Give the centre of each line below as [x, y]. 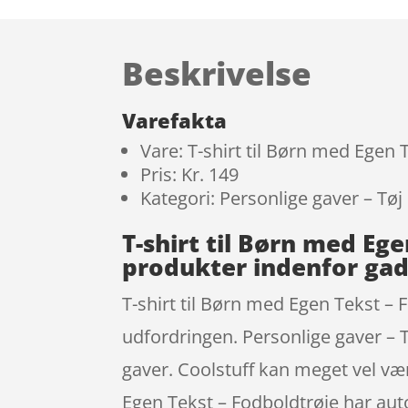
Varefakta [175, 121]
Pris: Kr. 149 [190, 175]
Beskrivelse [217, 73]
